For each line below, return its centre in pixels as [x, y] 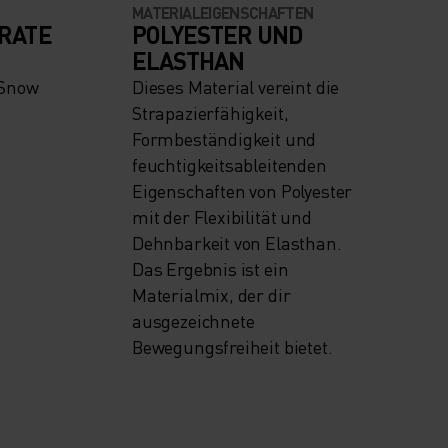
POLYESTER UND [218, 35]
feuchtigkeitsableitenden [229, 165]
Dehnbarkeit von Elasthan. [237, 243]
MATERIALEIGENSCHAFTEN [223, 13]
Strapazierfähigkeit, [210, 113]
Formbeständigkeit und [224, 139]
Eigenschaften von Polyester [242, 191]
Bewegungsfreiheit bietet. [232, 347]
